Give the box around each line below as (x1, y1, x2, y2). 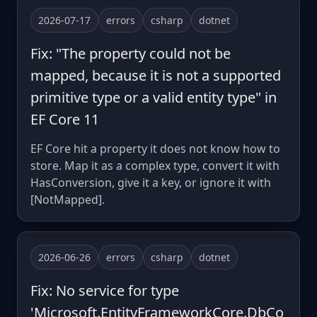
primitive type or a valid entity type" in (30, 87, 277, 107)
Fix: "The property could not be (30, 43, 231, 63)
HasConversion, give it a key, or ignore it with (30, 174, 271, 190)
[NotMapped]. (30, 191, 105, 207)
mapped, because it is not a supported (30, 65, 281, 85)
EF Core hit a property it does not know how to (30, 140, 280, 156)
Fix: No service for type (30, 280, 179, 300)
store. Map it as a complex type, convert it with (30, 157, 279, 173)
